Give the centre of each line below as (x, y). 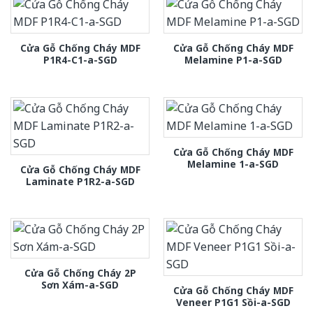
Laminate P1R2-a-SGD (80, 181)
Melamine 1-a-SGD (233, 163)
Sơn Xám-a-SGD (80, 285)
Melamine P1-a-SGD (233, 60)
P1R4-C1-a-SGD (80, 60)
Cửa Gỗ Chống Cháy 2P (80, 273)
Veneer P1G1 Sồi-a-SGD (233, 303)
